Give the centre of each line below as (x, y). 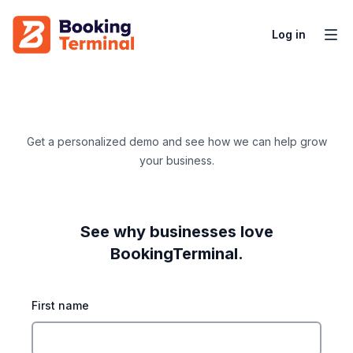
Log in (289, 34)
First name (60, 305)
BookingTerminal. (176, 254)
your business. (176, 160)
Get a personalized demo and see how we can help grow (176, 141)
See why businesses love (176, 232)
